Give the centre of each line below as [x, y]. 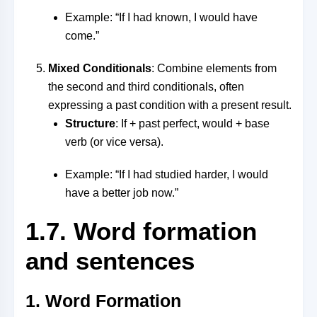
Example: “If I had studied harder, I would [167, 174]
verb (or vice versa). [114, 142]
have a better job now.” [122, 193]
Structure [90, 123]
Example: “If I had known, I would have [161, 17]
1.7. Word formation [141, 231]
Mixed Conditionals [100, 68]
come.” [82, 36]
